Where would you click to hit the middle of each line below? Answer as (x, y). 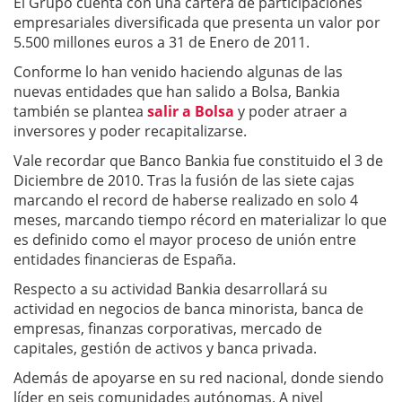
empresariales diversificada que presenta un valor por (197, 22)
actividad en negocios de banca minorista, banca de (188, 309)
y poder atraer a (293, 111)
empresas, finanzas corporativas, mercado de (168, 328)
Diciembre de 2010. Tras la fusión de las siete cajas (184, 180)
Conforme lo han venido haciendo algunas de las (178, 72)
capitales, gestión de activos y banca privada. (165, 348)
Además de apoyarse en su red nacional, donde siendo (199, 378)
